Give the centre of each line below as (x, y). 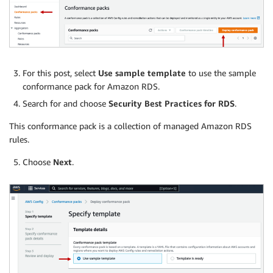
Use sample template (142, 73)
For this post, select (60, 73)
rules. (19, 140)
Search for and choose (66, 104)
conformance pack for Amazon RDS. (91, 87)
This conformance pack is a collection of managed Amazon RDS (130, 126)
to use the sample (221, 73)
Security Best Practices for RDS (172, 104)
